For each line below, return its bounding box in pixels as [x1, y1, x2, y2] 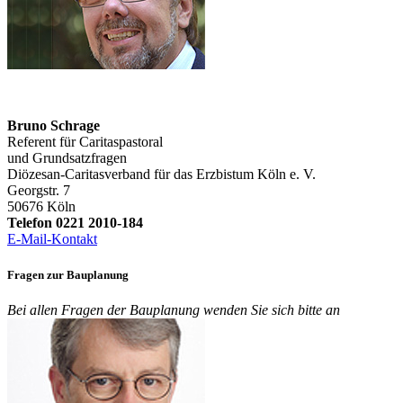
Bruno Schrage [7, 118, 100, 134]
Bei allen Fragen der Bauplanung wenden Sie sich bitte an [7, 301, 340, 318]
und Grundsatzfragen [7, 150, 127, 166]
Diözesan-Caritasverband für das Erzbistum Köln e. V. [7, 166, 316, 183]
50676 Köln [7, 199, 76, 215]
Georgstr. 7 [7, 183, 70, 199]
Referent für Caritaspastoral [7, 134, 163, 150]
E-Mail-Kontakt [7, 231, 97, 247]
